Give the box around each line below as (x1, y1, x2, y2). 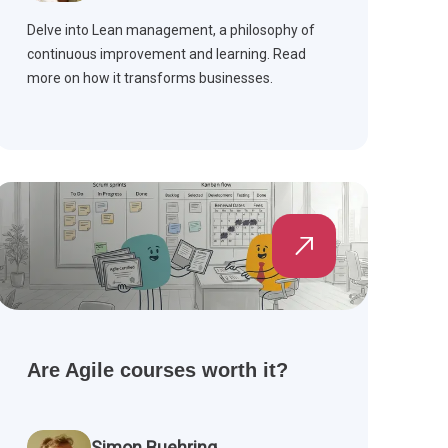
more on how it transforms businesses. (26, 70, 273, 87)
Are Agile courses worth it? (26, 359, 288, 382)
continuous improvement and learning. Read (26, 46, 306, 63)
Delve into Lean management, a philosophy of (26, 22, 315, 39)
